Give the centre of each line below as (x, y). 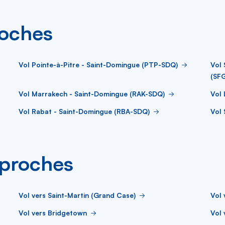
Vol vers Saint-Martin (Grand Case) (77, 195)
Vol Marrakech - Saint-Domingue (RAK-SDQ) (92, 94)
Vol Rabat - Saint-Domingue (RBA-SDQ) (84, 111)
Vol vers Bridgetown (53, 213)
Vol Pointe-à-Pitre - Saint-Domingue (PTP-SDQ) (98, 65)
